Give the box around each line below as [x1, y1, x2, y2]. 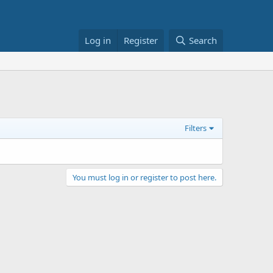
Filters [185, 122, 207, 133]
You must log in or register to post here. [73, 172, 216, 183]
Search [189, 34, 217, 46]
